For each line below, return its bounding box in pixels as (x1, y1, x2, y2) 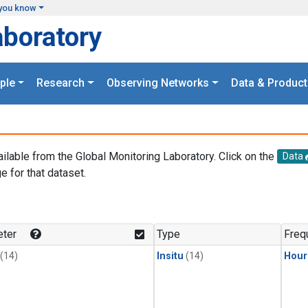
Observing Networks (107, 76, 209, 90)
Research (36, 76, 85, 90)
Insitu (157, 250, 184, 263)
